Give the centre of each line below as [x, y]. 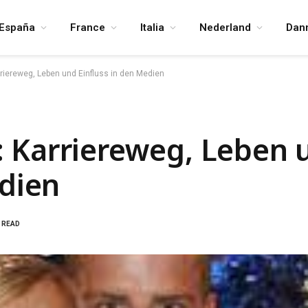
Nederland [225, 27]
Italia [153, 27]
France [88, 27]
